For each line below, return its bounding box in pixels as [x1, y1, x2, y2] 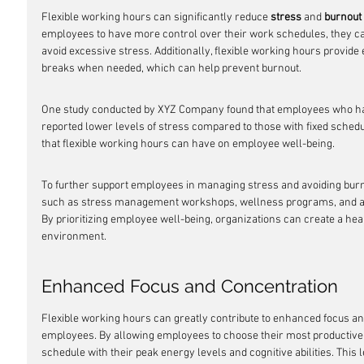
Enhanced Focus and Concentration [41, 275, 338, 297]
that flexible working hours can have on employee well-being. [41, 137, 335, 151]
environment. [41, 230, 106, 244]
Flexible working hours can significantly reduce [41, 11, 271, 24]
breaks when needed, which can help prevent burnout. [41, 62, 301, 76]
